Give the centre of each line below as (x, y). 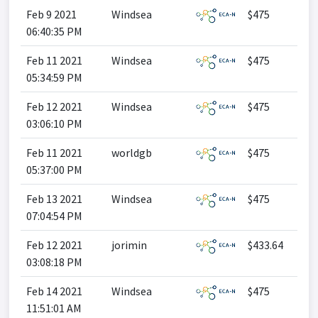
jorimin (129, 245)
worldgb (132, 153)
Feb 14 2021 (54, 291)
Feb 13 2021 (54, 199)
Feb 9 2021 (51, 14)
